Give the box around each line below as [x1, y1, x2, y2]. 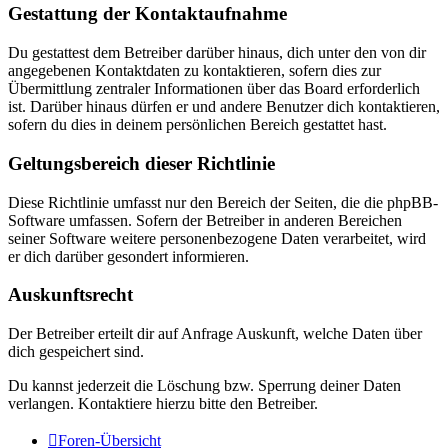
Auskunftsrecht [8, 284, 133, 306]
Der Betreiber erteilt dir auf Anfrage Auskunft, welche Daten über [8, 324, 422, 342]
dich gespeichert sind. [8, 342, 144, 360]
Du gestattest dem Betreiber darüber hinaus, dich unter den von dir [8, 44, 426, 62]
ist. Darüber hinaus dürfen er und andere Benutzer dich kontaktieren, [8, 98, 440, 116]
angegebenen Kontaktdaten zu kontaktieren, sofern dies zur [8, 62, 381, 80]
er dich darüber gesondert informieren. [8, 247, 249, 265]
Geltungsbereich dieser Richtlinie [8, 152, 275, 174]
